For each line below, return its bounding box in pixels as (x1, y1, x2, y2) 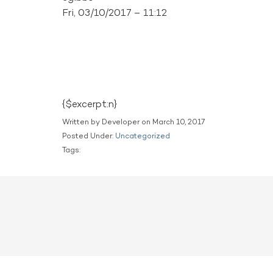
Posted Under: (62, 132, 115, 142)
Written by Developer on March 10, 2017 (62, 118, 205, 128)
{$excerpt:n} (62, 98, 117, 112)
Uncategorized (115, 132, 170, 142)
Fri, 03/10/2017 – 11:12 (62, 7, 167, 21)
